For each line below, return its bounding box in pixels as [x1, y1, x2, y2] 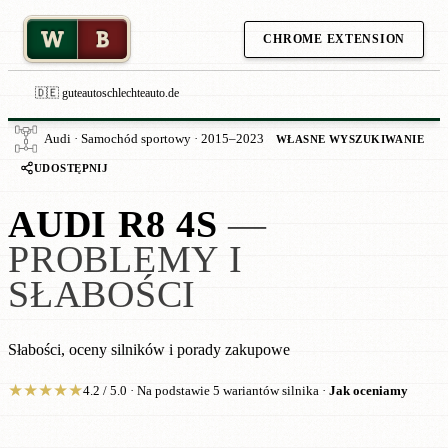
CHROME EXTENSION [263, 31, 405, 46]
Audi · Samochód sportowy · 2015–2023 [44, 132, 264, 146]
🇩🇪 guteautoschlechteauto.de [35, 86, 179, 100]
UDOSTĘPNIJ [34, 162, 109, 174]
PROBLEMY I [8, 239, 243, 281]
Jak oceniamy [329, 384, 408, 398]
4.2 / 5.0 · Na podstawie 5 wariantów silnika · [83, 384, 329, 398]
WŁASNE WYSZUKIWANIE [276, 132, 425, 145]
